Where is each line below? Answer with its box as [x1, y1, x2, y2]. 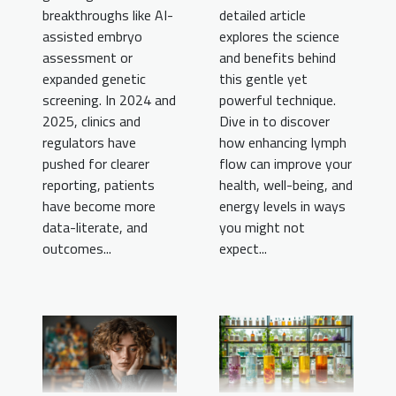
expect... [219, 238, 267, 260]
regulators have [42, 132, 136, 154]
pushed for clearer [42, 153, 149, 175]
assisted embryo [42, 26, 142, 48]
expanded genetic [42, 68, 146, 90]
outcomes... [42, 238, 111, 260]
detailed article [219, 4, 306, 27]
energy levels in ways [219, 195, 346, 217]
